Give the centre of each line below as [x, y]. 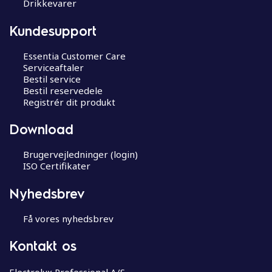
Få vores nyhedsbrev [68, 218]
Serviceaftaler [53, 67]
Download [41, 129]
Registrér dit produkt [69, 102]
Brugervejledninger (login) [80, 154]
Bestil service [52, 79]
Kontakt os [43, 245]
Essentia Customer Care [74, 56]
